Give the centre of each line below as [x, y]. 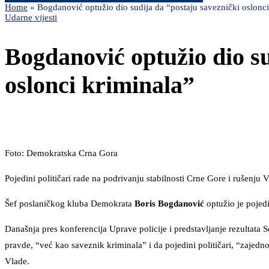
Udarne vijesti [31, 17]
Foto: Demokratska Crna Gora [61, 153]
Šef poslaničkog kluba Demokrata [70, 204]
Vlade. [17, 261]
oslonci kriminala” [100, 85]
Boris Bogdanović [171, 204]
